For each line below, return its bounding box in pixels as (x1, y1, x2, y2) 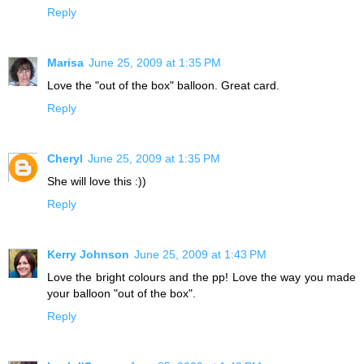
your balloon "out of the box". (47, 286, 196, 300)
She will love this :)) (47, 174, 146, 188)
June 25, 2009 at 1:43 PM (134, 247, 266, 261)
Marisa (47, 55, 84, 69)
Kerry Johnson (47, 247, 129, 261)
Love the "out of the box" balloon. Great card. (47, 78, 279, 92)
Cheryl (47, 151, 83, 165)
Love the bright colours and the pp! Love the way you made (47, 270, 356, 284)
